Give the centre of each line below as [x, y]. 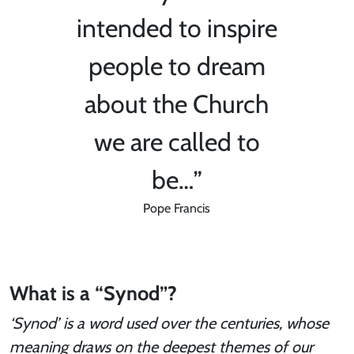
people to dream [177, 66]
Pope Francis [177, 209]
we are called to [177, 142]
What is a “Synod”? [93, 294]
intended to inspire [177, 28]
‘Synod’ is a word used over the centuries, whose [169, 324]
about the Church [177, 104]
